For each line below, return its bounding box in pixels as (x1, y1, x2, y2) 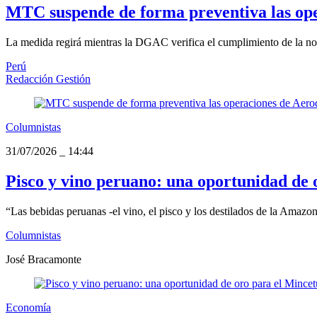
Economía (6, 301, 51, 313)
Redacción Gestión (6, 72, 91, 85)
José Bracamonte (6, 253, 81, 265)
